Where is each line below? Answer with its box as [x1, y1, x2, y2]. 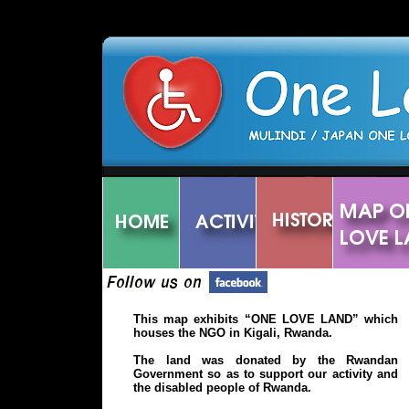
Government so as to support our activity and [133, 367, 398, 381]
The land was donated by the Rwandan [133, 353, 398, 367]
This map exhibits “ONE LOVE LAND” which [133, 312, 398, 326]
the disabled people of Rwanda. [133, 381, 311, 394]
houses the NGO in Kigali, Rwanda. [133, 326, 332, 340]
